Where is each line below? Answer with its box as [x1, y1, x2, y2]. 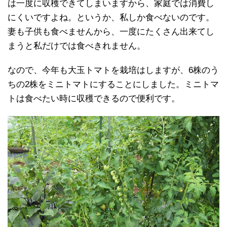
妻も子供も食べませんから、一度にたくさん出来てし [8, 26, 214, 36]
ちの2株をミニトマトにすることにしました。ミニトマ [8, 79, 219, 89]
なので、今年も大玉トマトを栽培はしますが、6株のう [8, 65, 219, 75]
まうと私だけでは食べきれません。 [8, 41, 145, 51]
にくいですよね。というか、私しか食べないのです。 [8, 12, 214, 22]
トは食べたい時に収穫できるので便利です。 [8, 93, 180, 103]
